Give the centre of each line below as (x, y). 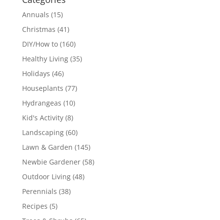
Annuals (35, 14)
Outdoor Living (46, 176)
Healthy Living (45, 58)
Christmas (39, 29)
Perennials (39, 191)
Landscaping (43, 132)
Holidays (36, 73)
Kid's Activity (42, 117)
